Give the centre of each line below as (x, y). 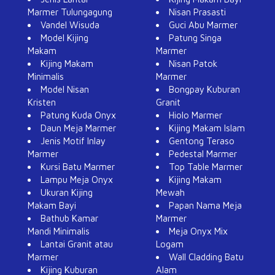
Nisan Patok (193, 63)
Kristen (42, 102)
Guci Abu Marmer (203, 25)
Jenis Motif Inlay (73, 141)
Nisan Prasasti (197, 12)
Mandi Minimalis (59, 231)
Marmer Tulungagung (70, 12)
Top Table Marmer (206, 166)
